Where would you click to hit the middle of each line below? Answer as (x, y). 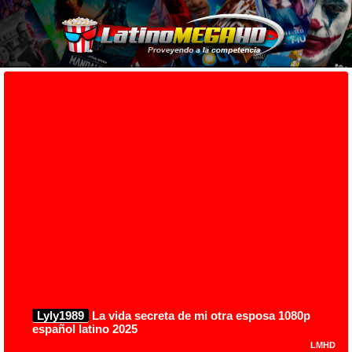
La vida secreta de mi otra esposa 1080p (200, 315)
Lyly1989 (60, 315)
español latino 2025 (85, 328)
